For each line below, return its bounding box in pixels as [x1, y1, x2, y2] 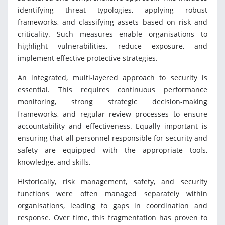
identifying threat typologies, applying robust [18, 5, 207, 15]
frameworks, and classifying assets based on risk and [18, 17, 207, 27]
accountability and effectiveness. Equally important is [18, 121, 207, 131]
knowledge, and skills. [18, 157, 91, 167]
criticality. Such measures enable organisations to [18, 29, 207, 39]
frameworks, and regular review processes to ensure [18, 109, 207, 119]
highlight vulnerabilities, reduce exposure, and [18, 41, 207, 51]
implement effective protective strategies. [18, 53, 158, 63]
